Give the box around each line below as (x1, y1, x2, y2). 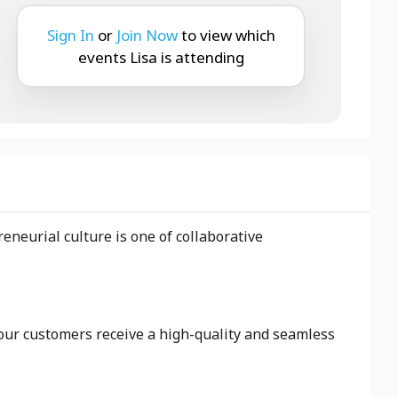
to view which (180, 24, 275, 45)
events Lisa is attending (77, 46, 244, 68)
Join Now (115, 24, 178, 45)
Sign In (46, 24, 94, 45)
